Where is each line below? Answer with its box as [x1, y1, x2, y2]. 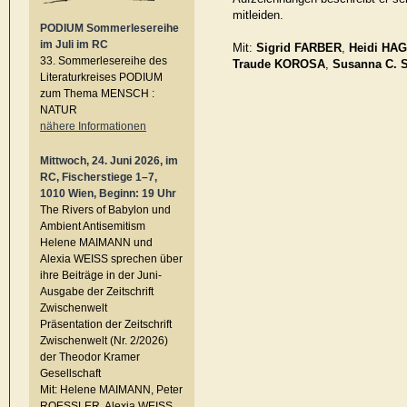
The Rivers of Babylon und [40, 203, 171, 216]
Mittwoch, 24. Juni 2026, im [40, 154, 178, 167]
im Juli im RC [40, 38, 108, 51]
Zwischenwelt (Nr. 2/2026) [40, 334, 168, 347]
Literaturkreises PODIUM [40, 71, 163, 84]
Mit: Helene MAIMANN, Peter [40, 383, 183, 396]
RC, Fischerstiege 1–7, [40, 171, 157, 184]
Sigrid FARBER [253, 41, 342, 55]
